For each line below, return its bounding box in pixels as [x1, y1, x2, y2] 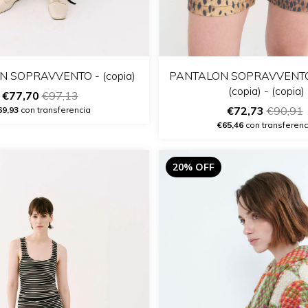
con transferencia [19, 104, 91, 115]
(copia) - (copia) [228, 83, 305, 98]
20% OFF [173, 160, 214, 173]
